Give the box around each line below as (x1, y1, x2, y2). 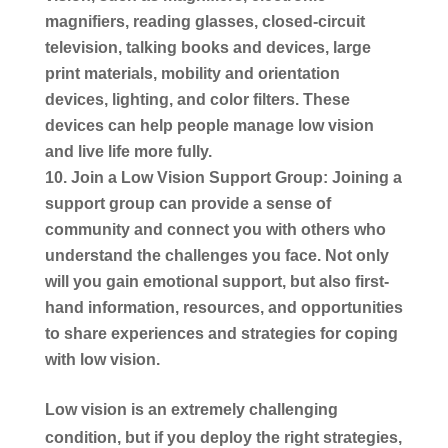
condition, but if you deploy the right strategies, (44, 428, 402, 446)
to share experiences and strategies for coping (44, 324, 398, 342)
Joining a (327, 168, 402, 186)
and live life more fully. (44, 142, 212, 160)
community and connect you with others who (44, 220, 386, 238)
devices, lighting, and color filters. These (44, 90, 350, 108)
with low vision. (44, 350, 160, 368)
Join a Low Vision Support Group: (70, 168, 328, 186)
